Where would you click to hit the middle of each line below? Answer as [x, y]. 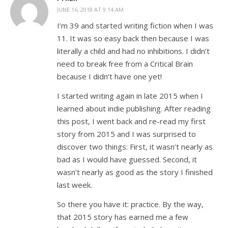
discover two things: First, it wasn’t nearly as [135, 147]
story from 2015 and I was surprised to [126, 134]
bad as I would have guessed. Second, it [127, 159]
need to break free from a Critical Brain [125, 64]
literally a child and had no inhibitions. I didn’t [133, 51]
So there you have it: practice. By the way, [130, 204]
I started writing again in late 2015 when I [130, 96]
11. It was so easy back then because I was [133, 38]
